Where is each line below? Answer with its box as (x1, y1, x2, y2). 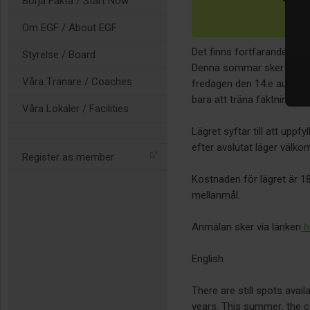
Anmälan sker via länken (192, 220, 301, 233)
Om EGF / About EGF (22, 21, 117, 34)
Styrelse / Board (22, 48, 95, 61)
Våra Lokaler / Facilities (22, 102, 129, 115)
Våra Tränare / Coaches (22, 75, 132, 88)
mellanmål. (192, 188, 243, 201)
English (192, 252, 224, 265)
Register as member (22, 151, 114, 163)
